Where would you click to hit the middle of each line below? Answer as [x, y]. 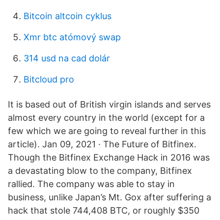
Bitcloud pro [49, 79]
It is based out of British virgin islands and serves [109, 104]
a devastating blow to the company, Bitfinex [100, 171]
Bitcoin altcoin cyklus [68, 16]
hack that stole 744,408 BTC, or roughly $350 [104, 210]
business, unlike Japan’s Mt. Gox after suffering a [110, 197]
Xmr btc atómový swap [72, 37]
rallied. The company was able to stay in [91, 184]
